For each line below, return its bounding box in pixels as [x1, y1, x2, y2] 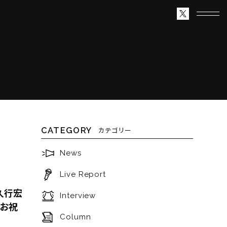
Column [60, 212, 91, 222]
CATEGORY [41, 125, 92, 135]
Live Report [60, 170, 106, 179]
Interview [60, 191, 96, 201]
